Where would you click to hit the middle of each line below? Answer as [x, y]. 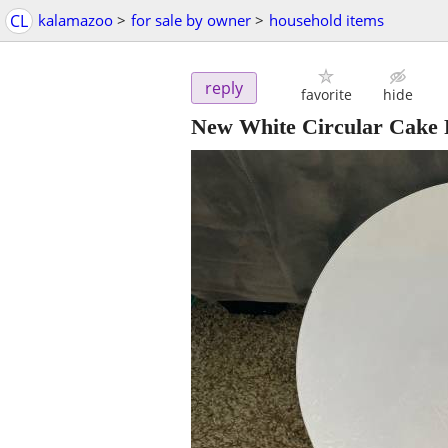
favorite [326, 95]
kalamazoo [75, 20]
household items [326, 20]
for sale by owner [191, 20]
